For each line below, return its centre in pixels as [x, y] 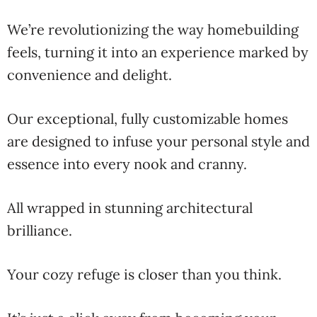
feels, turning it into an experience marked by [158, 52]
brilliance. [40, 230]
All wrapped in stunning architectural [130, 208]
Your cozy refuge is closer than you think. [144, 274]
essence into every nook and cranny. [127, 164]
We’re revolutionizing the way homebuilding [153, 29]
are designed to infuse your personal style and [158, 141]
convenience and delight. [90, 75]
